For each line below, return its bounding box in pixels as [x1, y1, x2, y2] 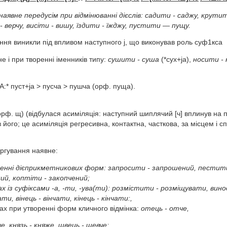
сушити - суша [105, 55, 161, 63]
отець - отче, [138, 204, 189, 212]
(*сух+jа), [161, 55, 191, 63]
